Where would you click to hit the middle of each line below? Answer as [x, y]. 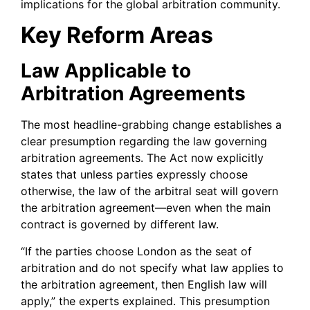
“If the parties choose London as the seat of [136, 251]
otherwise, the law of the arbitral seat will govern [149, 191]
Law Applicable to [106, 71]
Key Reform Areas [117, 35]
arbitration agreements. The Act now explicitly [142, 158]
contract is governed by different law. [120, 225]
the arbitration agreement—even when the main [146, 208]
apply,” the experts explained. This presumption [145, 301]
